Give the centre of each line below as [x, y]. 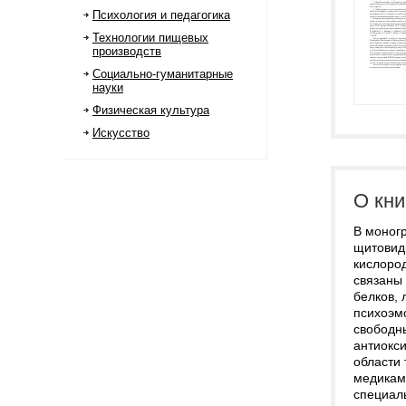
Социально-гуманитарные [163, 74]
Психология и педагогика [161, 15]
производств [127, 51]
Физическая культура [151, 110]
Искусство [121, 133]
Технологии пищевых [150, 38]
